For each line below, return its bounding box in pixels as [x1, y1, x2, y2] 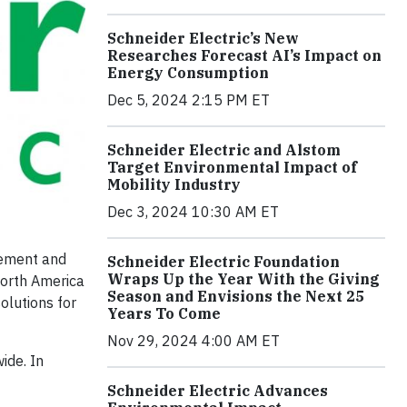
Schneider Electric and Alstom [107, 140, 341, 159]
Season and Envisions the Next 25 [107, 286, 364, 305]
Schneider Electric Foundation [107, 252, 340, 271]
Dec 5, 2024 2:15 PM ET [107, 90, 270, 109]
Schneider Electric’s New [107, 28, 299, 47]
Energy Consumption [107, 63, 269, 82]
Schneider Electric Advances [107, 381, 328, 400]
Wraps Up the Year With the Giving [107, 269, 380, 288]
